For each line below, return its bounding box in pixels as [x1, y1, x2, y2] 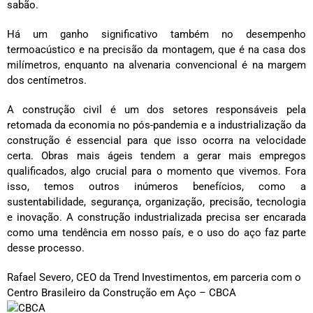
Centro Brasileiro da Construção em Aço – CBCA [7, 286, 236, 299]
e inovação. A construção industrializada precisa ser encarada [7, 210, 306, 224]
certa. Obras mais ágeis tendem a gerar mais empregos [7, 149, 306, 162]
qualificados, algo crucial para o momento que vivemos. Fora [7, 164, 306, 177]
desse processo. [7, 241, 85, 254]
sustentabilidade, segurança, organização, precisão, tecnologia [7, 195, 306, 208]
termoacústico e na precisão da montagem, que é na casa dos [7, 43, 306, 56]
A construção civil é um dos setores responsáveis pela [7, 103, 306, 116]
